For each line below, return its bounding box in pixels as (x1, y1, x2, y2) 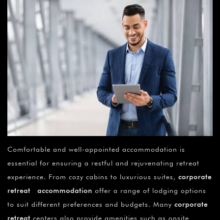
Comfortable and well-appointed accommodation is (7, 145, 185, 153)
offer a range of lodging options (92, 186, 206, 194)
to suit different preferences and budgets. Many (7, 200, 174, 208)
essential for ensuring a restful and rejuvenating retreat (7, 159, 199, 167)
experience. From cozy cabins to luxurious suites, (7, 172, 178, 181)
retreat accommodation (7, 186, 92, 194)
